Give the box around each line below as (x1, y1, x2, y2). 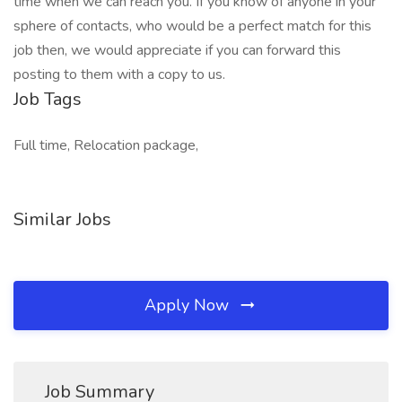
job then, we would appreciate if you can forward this (13, 40, 341, 60)
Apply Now (144, 294, 233, 316)
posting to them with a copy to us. (13, 65, 225, 84)
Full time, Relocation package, (13, 135, 198, 155)
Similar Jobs (13, 207, 111, 232)
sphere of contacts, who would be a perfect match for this (13, 16, 371, 36)
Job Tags (13, 87, 82, 111)
